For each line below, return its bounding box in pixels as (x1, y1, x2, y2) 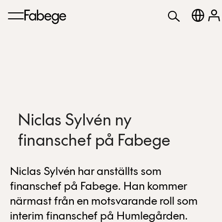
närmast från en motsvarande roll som (10, 196, 198, 208)
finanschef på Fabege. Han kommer (10, 181, 187, 193)
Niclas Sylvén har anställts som (10, 166, 162, 178)
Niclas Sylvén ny (18, 112, 132, 130)
